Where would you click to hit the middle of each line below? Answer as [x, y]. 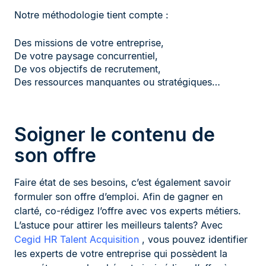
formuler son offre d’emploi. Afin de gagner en [118, 197]
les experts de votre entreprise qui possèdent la [121, 254]
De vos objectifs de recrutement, [88, 69]
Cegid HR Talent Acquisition [77, 240]
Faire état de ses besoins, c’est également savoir [123, 183]
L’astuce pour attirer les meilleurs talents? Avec [118, 225]
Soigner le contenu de [115, 135]
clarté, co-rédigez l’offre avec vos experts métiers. [128, 211]
